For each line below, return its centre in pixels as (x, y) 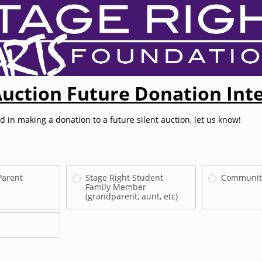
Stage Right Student (125, 177)
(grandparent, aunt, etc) (132, 196)
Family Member (116, 187)
